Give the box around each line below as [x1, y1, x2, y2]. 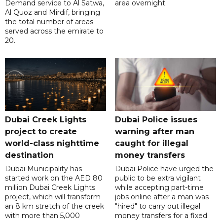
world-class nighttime [5, 139, 99, 148]
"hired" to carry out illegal [114, 202, 200, 211]
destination [5, 150, 54, 160]
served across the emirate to [5, 27, 104, 36]
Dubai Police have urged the [114, 164, 214, 174]
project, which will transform [5, 192, 101, 202]
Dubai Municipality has [5, 164, 82, 174]
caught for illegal [114, 139, 188, 148]
